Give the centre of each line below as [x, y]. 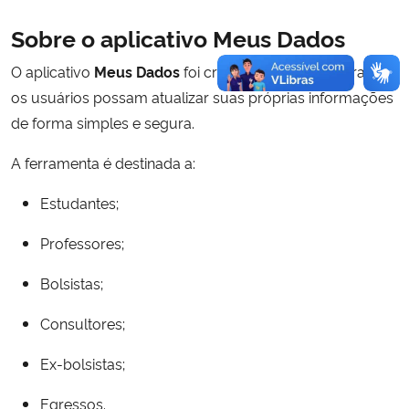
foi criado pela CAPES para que [288, 71]
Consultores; [83, 323]
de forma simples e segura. [103, 122]
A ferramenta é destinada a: [103, 163]
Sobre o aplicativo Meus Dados [178, 37]
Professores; [82, 243]
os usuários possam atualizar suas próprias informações [202, 97]
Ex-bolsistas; [83, 363]
